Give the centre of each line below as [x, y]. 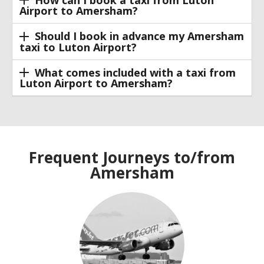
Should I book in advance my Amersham [139, 36]
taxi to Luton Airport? [78, 47]
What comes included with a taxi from [135, 72]
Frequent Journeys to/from [132, 157]
